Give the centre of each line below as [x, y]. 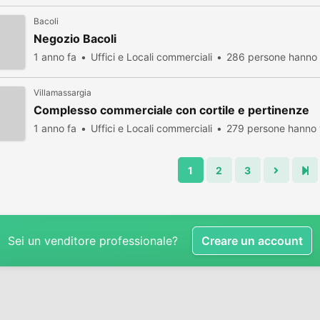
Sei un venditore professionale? [93, 241]
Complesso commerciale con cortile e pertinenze [171, 110]
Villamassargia [62, 92]
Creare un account [252, 241]
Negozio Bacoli [75, 39]
